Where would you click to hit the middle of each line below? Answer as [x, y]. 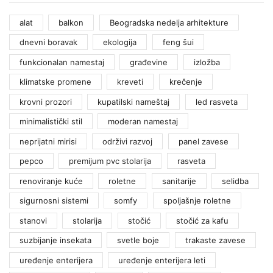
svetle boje [138, 240]
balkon [71, 22]
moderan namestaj [143, 122]
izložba [207, 62]
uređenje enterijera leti [162, 260]
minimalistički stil [51, 122]
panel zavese [203, 141]
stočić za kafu [202, 220]
